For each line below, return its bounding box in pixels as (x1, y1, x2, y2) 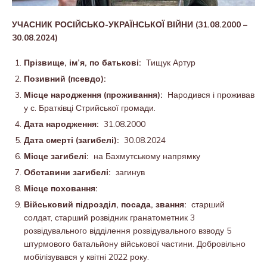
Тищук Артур (146, 57, 195, 69)
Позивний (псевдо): (24, 73, 106, 85)
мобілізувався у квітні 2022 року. (24, 252, 149, 263)
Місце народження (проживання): (24, 89, 167, 101)
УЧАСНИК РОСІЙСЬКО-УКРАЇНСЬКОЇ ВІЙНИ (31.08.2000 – (12, 19, 247, 30)
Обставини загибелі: (24, 167, 116, 178)
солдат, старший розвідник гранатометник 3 (24, 212, 195, 223)
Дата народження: (24, 119, 104, 130)
